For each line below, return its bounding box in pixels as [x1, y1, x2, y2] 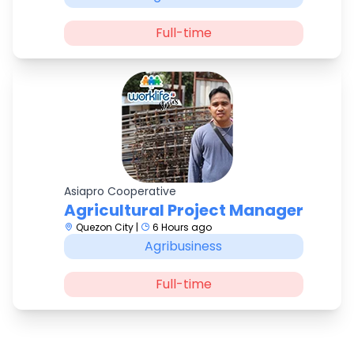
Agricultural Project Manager [63, 199, 303, 221]
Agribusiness [145, 237, 222, 255]
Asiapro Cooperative [63, 183, 176, 199]
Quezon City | [73, 220, 141, 234]
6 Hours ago [149, 220, 212, 234]
